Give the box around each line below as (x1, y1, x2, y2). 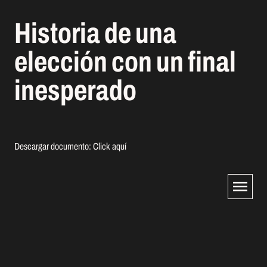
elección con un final (14, 46, 236, 77)
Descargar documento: (14, 141, 93, 151)
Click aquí (93, 141, 126, 151)
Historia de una (14, 18, 176, 49)
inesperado (14, 75, 136, 106)
